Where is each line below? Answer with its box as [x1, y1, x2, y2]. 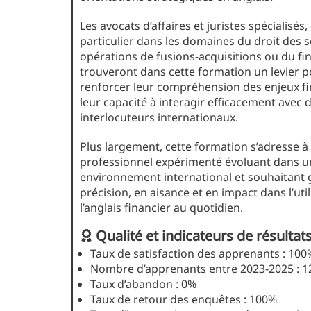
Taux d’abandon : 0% [90, 276, 196, 292]
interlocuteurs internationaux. [80, 110, 238, 126]
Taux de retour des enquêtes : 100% [90, 292, 277, 308]
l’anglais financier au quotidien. [80, 200, 243, 216]
